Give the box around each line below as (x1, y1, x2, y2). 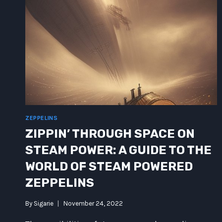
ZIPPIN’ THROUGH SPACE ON (25, 127, 195, 141)
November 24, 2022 (63, 199, 123, 207)
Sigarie (34, 199, 54, 207)
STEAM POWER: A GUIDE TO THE (25, 143, 212, 158)
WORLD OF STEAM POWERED (25, 160, 193, 174)
